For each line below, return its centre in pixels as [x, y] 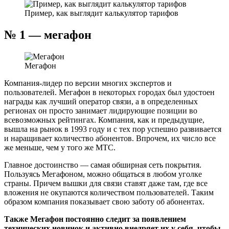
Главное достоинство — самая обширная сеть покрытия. [103, 165]
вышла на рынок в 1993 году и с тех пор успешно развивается [113, 129]
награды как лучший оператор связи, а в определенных [101, 101]
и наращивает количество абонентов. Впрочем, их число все [110, 138]
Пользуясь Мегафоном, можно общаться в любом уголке [103, 174]
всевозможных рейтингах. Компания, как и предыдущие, [104, 120]
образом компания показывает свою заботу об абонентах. [104, 201]
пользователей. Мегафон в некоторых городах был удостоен [109, 92]
